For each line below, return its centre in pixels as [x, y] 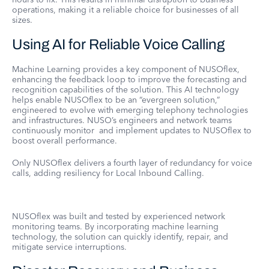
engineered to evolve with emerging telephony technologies [130, 110]
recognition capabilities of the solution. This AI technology [125, 89]
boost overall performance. [65, 141]
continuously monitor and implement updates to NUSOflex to [132, 130]
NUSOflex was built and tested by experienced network [119, 216]
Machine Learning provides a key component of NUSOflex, [126, 69]
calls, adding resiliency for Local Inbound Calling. [108, 173]
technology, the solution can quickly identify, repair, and [120, 237]
